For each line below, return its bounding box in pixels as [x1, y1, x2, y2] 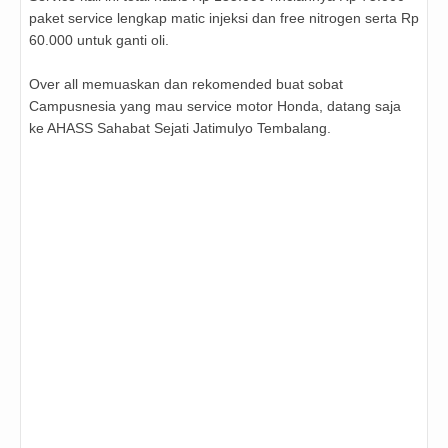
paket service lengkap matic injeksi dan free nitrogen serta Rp [29, 10, 419, 27]
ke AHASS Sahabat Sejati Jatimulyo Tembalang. [29, 120, 335, 137]
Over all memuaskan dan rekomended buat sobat [29, 76, 343, 93]
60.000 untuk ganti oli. [29, 32, 169, 49]
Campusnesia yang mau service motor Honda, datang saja [29, 98, 401, 115]
